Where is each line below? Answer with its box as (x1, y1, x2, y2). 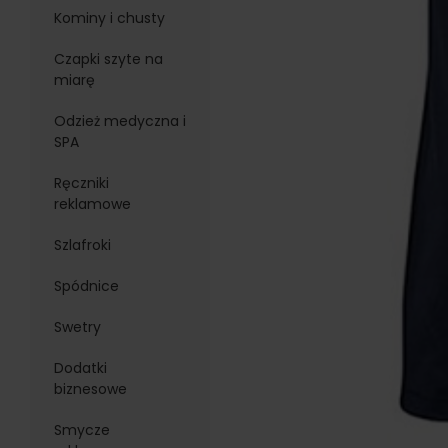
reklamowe (53, 194, 131, 214)
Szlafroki (53, 235, 111, 255)
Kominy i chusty (53, 8, 165, 28)
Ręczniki (53, 173, 109, 193)
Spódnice (53, 276, 119, 296)
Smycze (53, 420, 110, 440)
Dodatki (53, 358, 107, 378)
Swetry (53, 317, 101, 337)
